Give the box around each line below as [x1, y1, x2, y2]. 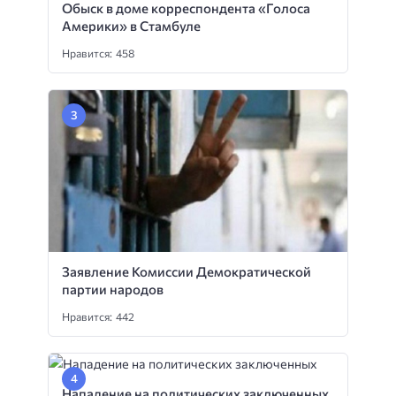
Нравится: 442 [62, 309, 134, 324]
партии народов [62, 281, 164, 297]
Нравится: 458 [62, 46, 134, 61]
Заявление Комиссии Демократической [62, 263, 311, 279]
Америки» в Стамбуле [62, 18, 201, 34]
